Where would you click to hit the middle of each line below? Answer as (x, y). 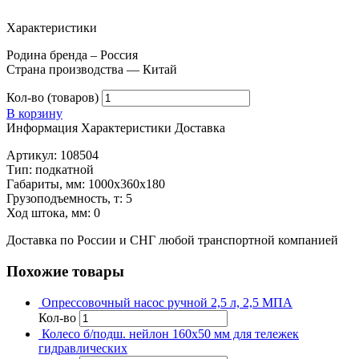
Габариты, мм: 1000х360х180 (86, 184)
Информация (42, 128)
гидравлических (83, 348)
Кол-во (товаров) (52, 98)
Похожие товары (65, 271)
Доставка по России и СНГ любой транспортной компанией (172, 240)
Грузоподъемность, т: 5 (69, 199)
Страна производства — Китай (92, 70)
